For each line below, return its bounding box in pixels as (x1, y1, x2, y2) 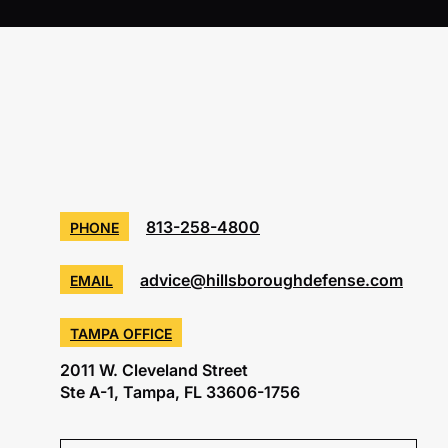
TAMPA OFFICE (70, 325, 172, 343)
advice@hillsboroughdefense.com (140, 270, 403, 291)
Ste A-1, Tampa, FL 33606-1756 (60, 382, 300, 403)
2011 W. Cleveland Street (60, 360, 248, 381)
